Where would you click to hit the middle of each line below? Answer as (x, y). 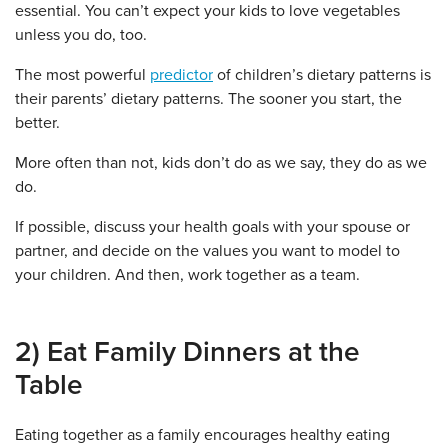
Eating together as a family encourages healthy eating (202, 435)
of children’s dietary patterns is (322, 75)
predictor (181, 75)
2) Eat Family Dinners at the (187, 352)
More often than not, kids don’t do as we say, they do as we (221, 163)
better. (37, 123)
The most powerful (82, 75)
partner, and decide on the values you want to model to (207, 251)
